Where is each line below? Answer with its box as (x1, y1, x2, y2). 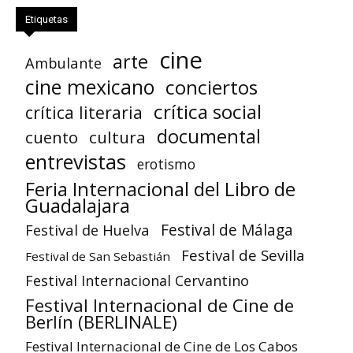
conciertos (165, 73, 258, 100)
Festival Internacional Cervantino (25, 270, 249, 290)
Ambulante (25, 52, 102, 72)
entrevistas (25, 147, 126, 175)
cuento (25, 125, 78, 148)
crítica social (154, 98, 262, 124)
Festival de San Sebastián (25, 247, 170, 264)
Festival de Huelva (25, 219, 150, 240)
